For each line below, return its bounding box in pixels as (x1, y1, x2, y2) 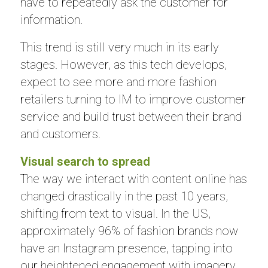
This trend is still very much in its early (20, 40, 219, 54)
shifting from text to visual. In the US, (20, 206, 211, 221)
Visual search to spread (20, 154, 150, 169)
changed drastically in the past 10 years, (20, 189, 228, 203)
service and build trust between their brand (20, 109, 242, 124)
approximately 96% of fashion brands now (20, 224, 238, 238)
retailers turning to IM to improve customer (20, 92, 246, 106)
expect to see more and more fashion (20, 75, 217, 89)
